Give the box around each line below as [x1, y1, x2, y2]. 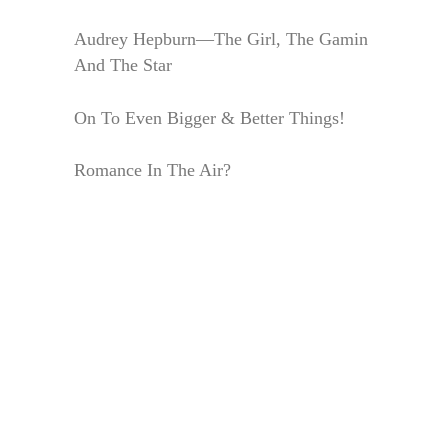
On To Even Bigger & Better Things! [74, 107, 345, 128]
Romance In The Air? [74, 160, 231, 181]
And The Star [74, 54, 172, 75]
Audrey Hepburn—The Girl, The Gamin [74, 28, 368, 49]
